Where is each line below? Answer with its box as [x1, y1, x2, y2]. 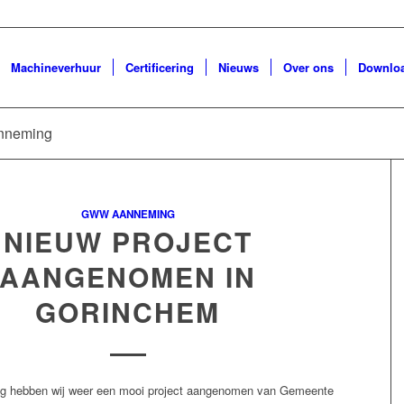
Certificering [124, 59, 194, 76]
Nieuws [217, 59, 259, 76]
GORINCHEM [35, 292, 221, 331]
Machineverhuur [10, 59, 101, 76]
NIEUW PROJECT [3, 222, 252, 261]
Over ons [282, 59, 334, 76]
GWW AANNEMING [80, 207, 175, 222]
